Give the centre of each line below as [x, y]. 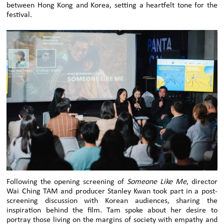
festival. [19, 15]
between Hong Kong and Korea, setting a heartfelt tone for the [112, 6]
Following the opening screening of [67, 182]
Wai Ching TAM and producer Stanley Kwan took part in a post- [112, 192]
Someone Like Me [156, 182]
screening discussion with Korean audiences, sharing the [112, 201]
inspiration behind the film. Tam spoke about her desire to [112, 211]
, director [202, 182]
